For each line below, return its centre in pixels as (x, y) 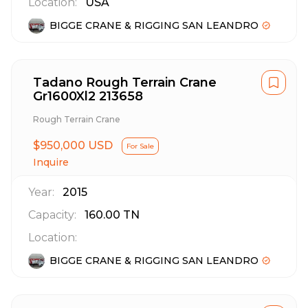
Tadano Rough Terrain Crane (125, 82)
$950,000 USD (73, 145)
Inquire (51, 162)
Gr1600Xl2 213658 (88, 96)
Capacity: (52, 215)
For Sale (140, 146)
